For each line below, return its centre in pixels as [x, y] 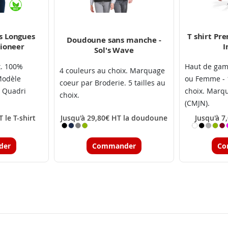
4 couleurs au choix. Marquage [112, 70]
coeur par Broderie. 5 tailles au [112, 82]
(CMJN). [197, 103]
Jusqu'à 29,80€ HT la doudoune [114, 118]
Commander [114, 146]
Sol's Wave [114, 50]
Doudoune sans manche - [114, 40]
